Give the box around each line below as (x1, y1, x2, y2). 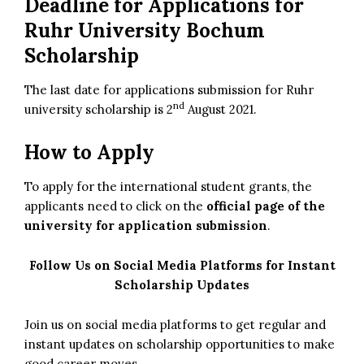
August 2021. (184, 101, 257, 117)
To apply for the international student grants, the (24, 178, 312, 194)
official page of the (206, 197, 325, 214)
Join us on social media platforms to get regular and (24, 316, 326, 332)
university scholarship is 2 (24, 101, 173, 117)
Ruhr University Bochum (24, 17, 265, 43)
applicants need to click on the (24, 197, 206, 214)
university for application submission (24, 217, 267, 233)
